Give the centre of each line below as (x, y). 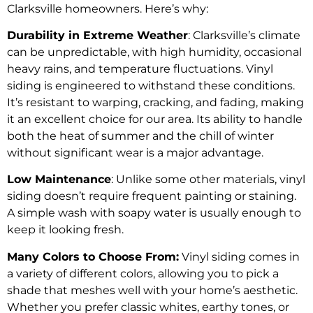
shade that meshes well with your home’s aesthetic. (152, 290)
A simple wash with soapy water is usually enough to (154, 213)
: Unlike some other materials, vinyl (208, 180)
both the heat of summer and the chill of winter (140, 136)
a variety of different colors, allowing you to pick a (143, 273)
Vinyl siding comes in (239, 256)
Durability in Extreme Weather (97, 35)
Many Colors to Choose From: (93, 256)
